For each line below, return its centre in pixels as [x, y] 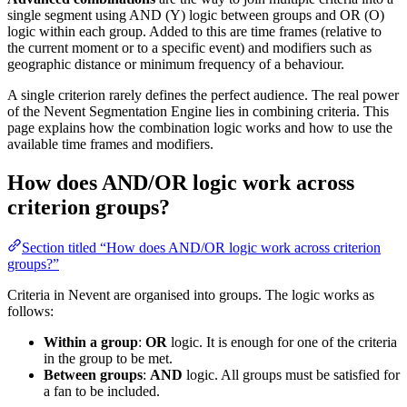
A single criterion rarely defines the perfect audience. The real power [203, 95]
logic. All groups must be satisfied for [291, 374]
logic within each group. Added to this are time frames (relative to [194, 32]
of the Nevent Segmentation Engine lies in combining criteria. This [198, 112]
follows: [30, 311]
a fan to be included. [102, 391]
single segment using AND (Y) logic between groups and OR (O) [196, 15]
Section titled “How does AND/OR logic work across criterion [201, 247]
